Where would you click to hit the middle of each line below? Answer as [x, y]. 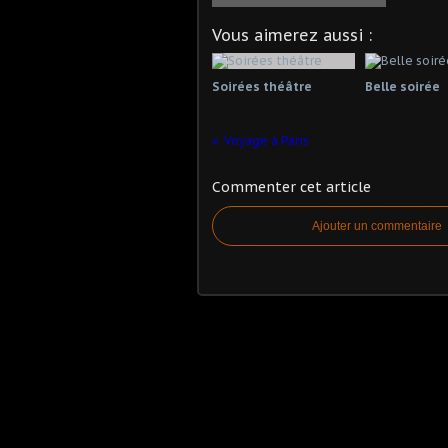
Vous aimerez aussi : [292, 35]
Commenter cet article [291, 187]
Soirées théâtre [262, 86]
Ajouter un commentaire [377, 226]
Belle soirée [402, 86]
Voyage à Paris [266, 140]
